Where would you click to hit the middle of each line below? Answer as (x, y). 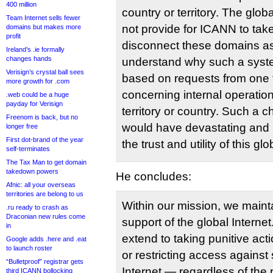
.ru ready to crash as (37, 207)
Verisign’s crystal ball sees (45, 72)
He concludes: (154, 176)
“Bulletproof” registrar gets (45, 261)
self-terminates (28, 149)
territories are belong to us (45, 194)
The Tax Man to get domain (46, 162)
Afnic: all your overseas (41, 185)
